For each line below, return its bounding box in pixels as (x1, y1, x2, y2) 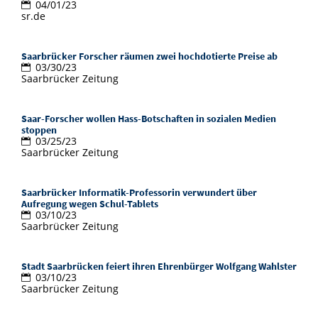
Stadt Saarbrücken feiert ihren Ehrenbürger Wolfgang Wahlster (21, 260, 297, 273)
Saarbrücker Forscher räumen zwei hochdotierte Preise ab (21, 50, 278, 63)
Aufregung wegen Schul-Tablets (21, 197, 158, 211)
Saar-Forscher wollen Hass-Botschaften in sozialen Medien (21, 112, 276, 126)
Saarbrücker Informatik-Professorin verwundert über (21, 186, 257, 199)
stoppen (21, 124, 57, 137)
